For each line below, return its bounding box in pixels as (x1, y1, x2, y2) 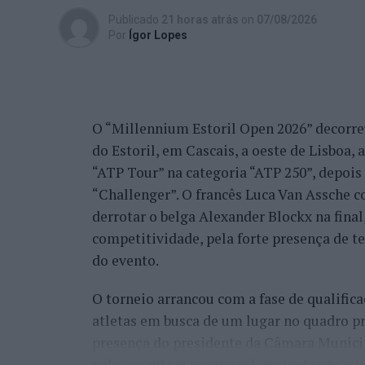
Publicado (108, 13, 159, 26)
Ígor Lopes (129, 29, 187, 42)
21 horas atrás (161, 13, 239, 26)
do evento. (92, 251, 159, 270)
